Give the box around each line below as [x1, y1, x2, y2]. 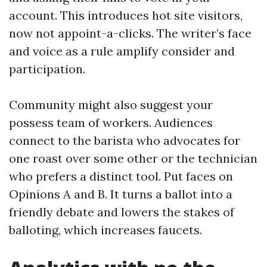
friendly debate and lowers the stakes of [9, 204, 234, 219]
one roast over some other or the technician [9, 150, 257, 166]
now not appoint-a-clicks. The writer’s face [9, 25, 252, 41]
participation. [9, 61, 85, 76]
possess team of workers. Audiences [9, 114, 213, 130]
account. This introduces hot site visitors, [9, 7, 243, 23]
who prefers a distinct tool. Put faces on [9, 168, 233, 184]
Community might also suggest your [9, 97, 213, 112]
